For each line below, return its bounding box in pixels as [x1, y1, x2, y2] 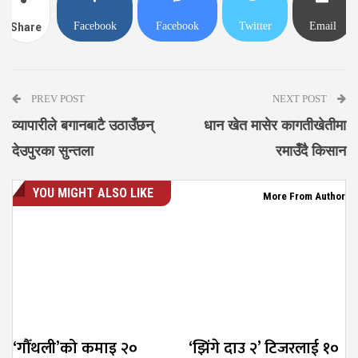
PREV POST [29, 93, 85, 105]
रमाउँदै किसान [276, 143, 346, 160]
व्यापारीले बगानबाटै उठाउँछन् [12, 117, 153, 134]
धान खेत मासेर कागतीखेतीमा [204, 117, 346, 134]
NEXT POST [272, 93, 329, 105]
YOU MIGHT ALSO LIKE [33, 185, 153, 201]
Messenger [153, 50, 201, 63]
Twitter [238, 20, 272, 33]
